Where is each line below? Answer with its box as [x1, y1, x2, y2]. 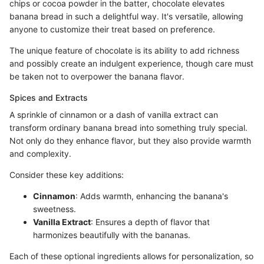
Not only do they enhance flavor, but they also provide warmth [9, 135, 251, 146]
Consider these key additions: [9, 169, 124, 180]
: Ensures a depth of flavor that [91, 216, 210, 227]
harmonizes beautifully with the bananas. [33, 229, 190, 240]
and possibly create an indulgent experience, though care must [9, 58, 253, 68]
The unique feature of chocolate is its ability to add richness [9, 45, 239, 55]
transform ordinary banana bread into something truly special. [9, 122, 247, 133]
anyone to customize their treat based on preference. [9, 24, 215, 34]
